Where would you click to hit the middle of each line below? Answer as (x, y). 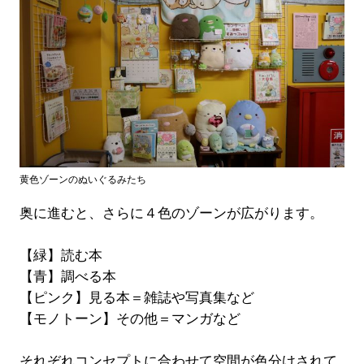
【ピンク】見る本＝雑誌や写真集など (136, 297)
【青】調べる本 (67, 276)
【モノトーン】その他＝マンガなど (130, 318)
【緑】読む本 (61, 255)
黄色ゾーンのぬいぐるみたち (82, 179)
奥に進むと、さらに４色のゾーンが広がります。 (171, 213)
